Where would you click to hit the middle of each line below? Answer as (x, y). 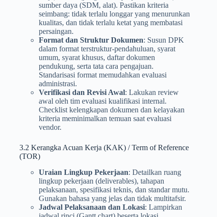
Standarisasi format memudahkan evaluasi (103, 75)
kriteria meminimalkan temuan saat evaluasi (105, 118)
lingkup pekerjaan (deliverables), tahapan (101, 181)
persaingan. (56, 31)
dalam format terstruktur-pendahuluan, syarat (107, 49)
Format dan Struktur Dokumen (91, 40)
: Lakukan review (152, 92)
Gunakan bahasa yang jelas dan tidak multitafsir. (112, 198)
